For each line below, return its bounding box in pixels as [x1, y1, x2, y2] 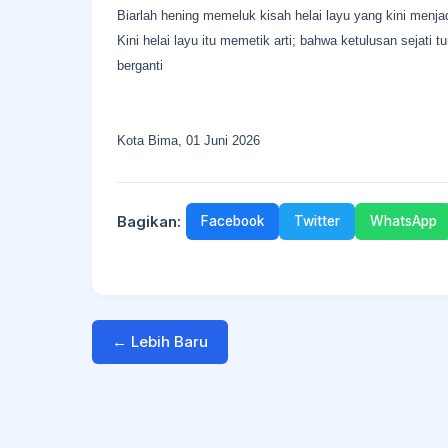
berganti [117, 58, 163, 73]
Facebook [201, 213, 264, 229]
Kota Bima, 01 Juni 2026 [117, 133, 260, 148]
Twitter [294, 213, 340, 229]
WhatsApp [370, 213, 437, 229]
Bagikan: [117, 211, 181, 231]
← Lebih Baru [112, 332, 208, 351]
